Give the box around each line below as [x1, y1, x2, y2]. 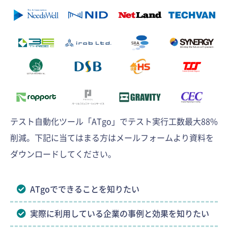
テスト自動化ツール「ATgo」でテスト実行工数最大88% [10, 115, 218, 128]
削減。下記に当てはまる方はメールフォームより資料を [10, 131, 214, 144]
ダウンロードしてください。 [10, 148, 116, 160]
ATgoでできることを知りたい [30, 183, 139, 195]
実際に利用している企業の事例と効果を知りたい [30, 207, 209, 220]
